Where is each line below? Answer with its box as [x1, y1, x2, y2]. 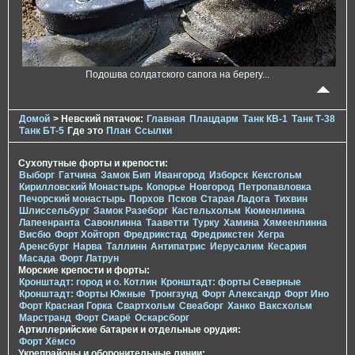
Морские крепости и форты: [18, 265, 150, 277]
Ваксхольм [259, 300, 312, 312]
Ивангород [155, 170, 205, 181]
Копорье [147, 181, 185, 193]
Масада [19, 253, 55, 265]
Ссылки [135, 125, 172, 137]
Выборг [19, 170, 55, 181]
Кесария [268, 241, 307, 253]
